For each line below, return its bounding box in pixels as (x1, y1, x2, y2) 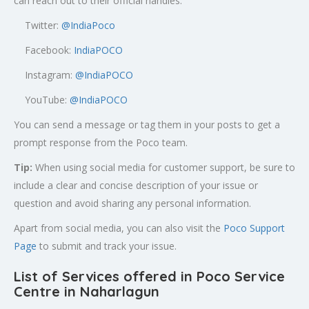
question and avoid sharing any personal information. (14, 197, 251, 210)
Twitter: (14, 19, 61, 32)
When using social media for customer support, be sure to (32, 161, 295, 174)
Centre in (14, 283, 80, 300)
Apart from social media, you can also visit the (14, 221, 223, 235)
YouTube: (14, 93, 70, 106)
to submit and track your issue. (37, 239, 177, 252)
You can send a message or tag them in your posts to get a (14, 118, 280, 131)
